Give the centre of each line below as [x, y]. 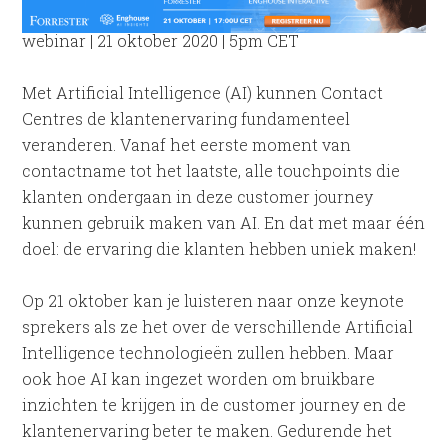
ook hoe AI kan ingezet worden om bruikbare [199, 378]
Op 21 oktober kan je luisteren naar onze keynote [213, 300]
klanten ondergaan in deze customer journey [198, 196]
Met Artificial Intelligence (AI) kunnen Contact [203, 92]
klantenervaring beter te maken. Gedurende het [207, 430]
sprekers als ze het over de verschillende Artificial [218, 326]
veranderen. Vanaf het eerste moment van [187, 144]
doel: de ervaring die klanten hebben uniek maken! [219, 248]
